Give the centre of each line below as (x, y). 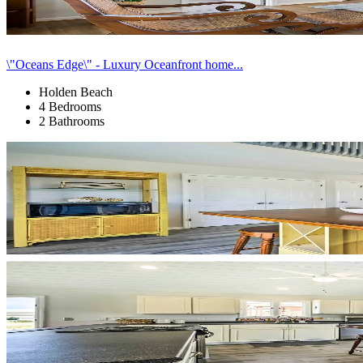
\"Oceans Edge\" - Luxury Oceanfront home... (125, 64)
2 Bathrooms (72, 121)
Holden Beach (76, 92)
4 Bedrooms (70, 106)
